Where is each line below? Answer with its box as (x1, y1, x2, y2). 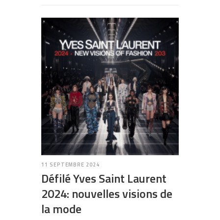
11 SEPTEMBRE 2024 (41, 161, 100, 169)
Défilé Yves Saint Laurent (41, 169, 166, 188)
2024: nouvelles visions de (41, 185, 172, 203)
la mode (41, 200, 82, 218)
